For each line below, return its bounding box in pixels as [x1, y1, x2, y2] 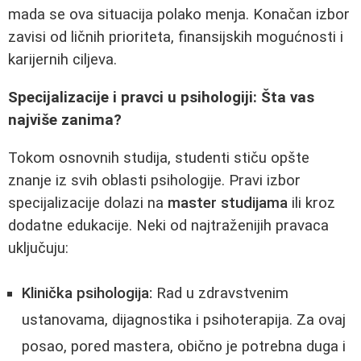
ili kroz [288, 193, 335, 212]
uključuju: [8, 239, 68, 257]
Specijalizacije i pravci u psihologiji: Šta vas [8, 88, 314, 106]
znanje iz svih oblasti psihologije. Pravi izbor [8, 171, 301, 189]
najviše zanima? [8, 110, 122, 129]
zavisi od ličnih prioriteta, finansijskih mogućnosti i [8, 28, 343, 47]
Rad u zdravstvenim [152, 284, 288, 303]
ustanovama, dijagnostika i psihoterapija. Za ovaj [22, 311, 346, 330]
